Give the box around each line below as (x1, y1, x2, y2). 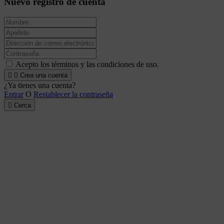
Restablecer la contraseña (33, 89, 113, 98)
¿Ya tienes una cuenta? (4, 80, 75, 89)
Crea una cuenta (20, 71, 67, 79)
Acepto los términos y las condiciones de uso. (15, 59, 159, 68)
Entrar (4, 89, 23, 98)
